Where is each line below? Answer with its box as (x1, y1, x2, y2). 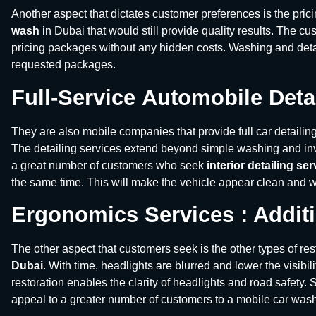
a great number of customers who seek (11, 159, 207, 171)
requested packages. (11, 59, 116, 71)
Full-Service (11, 85, 135, 110)
